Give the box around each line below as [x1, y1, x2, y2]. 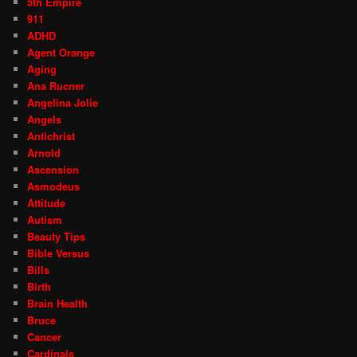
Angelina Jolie [27, 94, 99, 110]
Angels [27, 111, 62, 127]
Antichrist [27, 127, 76, 143]
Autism [27, 211, 63, 227]
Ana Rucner [27, 77, 85, 93]
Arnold [27, 144, 61, 160]
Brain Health [27, 295, 88, 311]
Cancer [27, 328, 62, 344]
